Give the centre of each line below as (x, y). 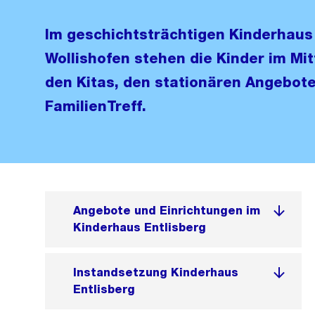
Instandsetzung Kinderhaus (156, 272)
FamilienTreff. (96, 106)
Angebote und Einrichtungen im (167, 211)
